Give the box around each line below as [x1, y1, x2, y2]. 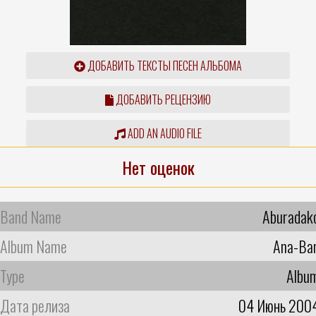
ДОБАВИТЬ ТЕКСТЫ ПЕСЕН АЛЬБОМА [85, 56, 242, 74]
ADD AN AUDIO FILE [125, 124, 202, 142]
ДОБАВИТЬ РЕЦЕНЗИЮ [113, 90, 211, 108]
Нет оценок [121, 154, 195, 180]
